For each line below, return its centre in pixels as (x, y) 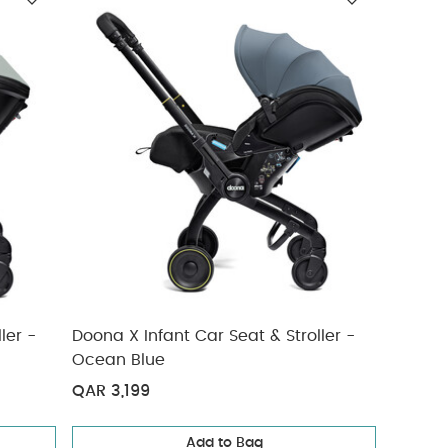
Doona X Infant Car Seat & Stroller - (214, 336)
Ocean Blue (119, 360)
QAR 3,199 (111, 391)
